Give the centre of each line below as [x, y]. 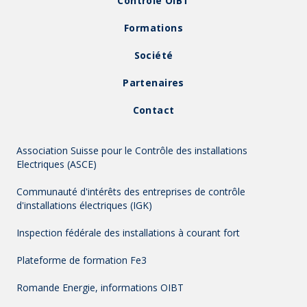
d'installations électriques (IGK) [84, 205]
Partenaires [153, 82]
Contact [153, 110]
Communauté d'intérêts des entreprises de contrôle [131, 191]
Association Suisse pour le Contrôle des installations [132, 150]
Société [153, 55]
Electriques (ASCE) [57, 164]
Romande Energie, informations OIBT [100, 287]
